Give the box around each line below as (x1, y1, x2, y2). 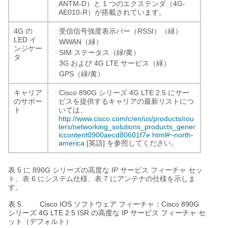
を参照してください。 (107, 139, 178, 147)
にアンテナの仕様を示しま (110, 175, 195, 183)
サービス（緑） (121, 59, 170, 67)
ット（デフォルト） (8, 217, 72, 225)
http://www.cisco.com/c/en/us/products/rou (59, 114, 194, 123)
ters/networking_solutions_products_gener (59, 122, 195, 131)
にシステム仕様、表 (38, 175, 102, 183)
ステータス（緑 (74, 48, 124, 56)
